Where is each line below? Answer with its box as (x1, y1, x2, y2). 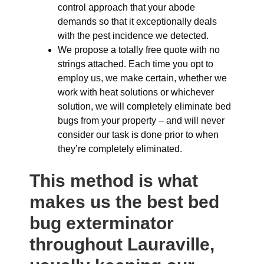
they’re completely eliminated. (58, 144, 182, 154)
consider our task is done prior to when (58, 130, 219, 140)
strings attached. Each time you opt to (58, 59, 213, 69)
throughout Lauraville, (29, 235, 214, 254)
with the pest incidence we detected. (58, 31, 209, 41)
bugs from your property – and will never (58, 115, 225, 126)
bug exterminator (29, 213, 174, 233)
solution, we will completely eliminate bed (58, 101, 231, 111)
